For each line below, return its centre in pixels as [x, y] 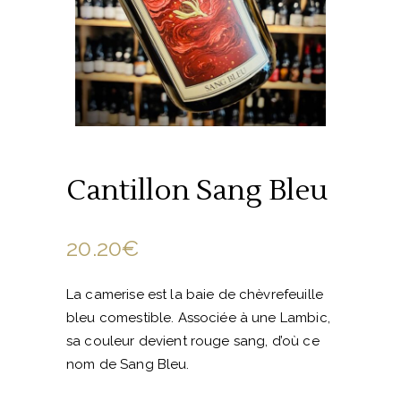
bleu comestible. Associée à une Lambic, [198, 317]
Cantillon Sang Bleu [197, 190]
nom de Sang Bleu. [128, 364]
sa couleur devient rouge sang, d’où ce [193, 341]
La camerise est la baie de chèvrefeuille [195, 294]
